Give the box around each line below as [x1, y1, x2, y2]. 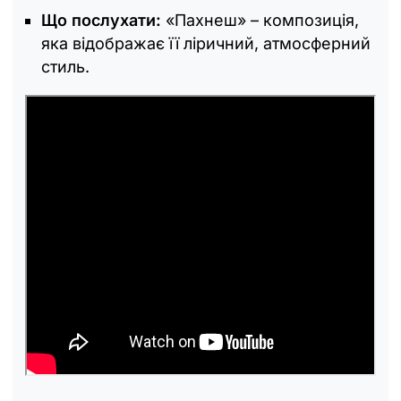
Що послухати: [41, 10, 166, 30]
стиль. [41, 56, 90, 76]
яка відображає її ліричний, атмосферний [41, 33, 371, 53]
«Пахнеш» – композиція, [166, 10, 359, 30]
